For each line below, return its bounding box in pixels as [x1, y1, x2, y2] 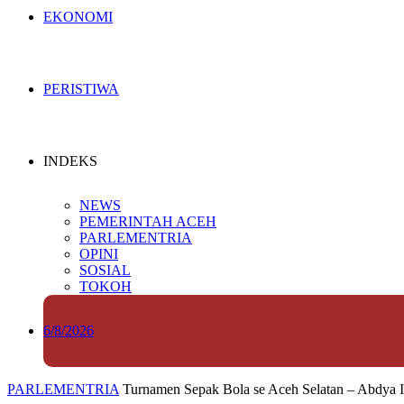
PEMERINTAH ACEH [79, 214, 216, 229]
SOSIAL [79, 262, 131, 278]
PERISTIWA [43, 81, 119, 96]
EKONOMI [43, 9, 113, 24]
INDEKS [43, 153, 97, 169]
